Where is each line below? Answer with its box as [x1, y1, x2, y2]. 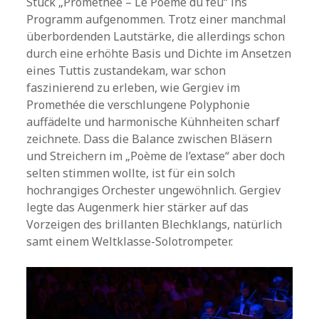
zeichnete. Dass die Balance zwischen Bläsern [26, 130, 273, 147]
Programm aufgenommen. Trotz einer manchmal [26, 11, 287, 27]
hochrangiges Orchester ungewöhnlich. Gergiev [26, 182, 281, 198]
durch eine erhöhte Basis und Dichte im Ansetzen [26, 45, 292, 61]
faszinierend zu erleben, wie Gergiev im [26, 79, 241, 95]
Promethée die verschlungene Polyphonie [26, 96, 251, 113]
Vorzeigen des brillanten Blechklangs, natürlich [26, 216, 283, 232]
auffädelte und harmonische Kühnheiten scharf [26, 113, 281, 130]
